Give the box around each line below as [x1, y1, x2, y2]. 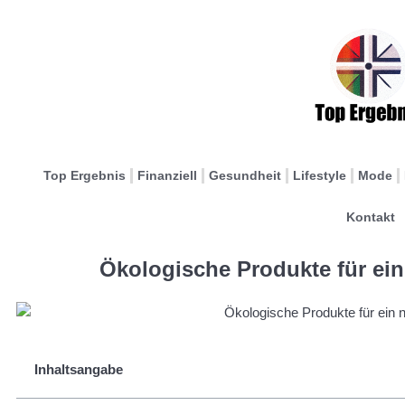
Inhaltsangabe [34, 361, 123, 377]
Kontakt [345, 210, 395, 224]
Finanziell [137, 168, 197, 183]
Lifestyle [293, 168, 346, 183]
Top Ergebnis [43, 168, 126, 183]
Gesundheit [209, 168, 281, 183]
